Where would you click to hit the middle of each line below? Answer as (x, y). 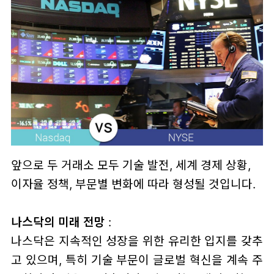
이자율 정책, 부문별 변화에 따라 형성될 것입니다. (133, 184)
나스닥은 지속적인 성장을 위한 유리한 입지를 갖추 (137, 241)
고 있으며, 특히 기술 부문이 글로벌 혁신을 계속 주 (137, 260)
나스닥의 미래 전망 (58, 222)
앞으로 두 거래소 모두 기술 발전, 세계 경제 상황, (131, 165)
